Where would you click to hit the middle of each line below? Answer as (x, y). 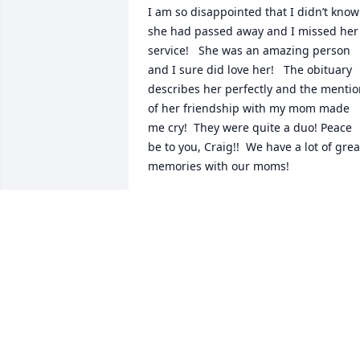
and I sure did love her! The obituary (250, 70)
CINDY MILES (184, 203)
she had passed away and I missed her (253, 31)
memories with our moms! (219, 166)
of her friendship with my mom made (249, 108)
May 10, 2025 (183, 219)
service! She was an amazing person (249, 51)
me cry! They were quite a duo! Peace (250, 128)
